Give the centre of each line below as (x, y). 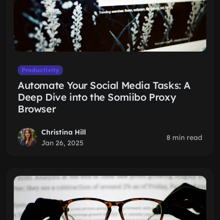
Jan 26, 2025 (62, 143)
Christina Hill (64, 132)
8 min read (184, 137)
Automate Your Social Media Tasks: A (104, 85)
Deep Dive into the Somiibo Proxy (97, 97)
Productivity (40, 70)
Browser (37, 109)
